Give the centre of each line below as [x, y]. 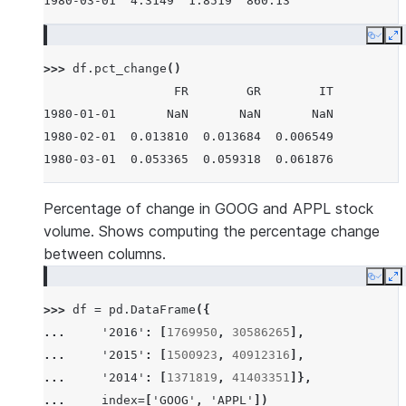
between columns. [105, 254]
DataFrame [163, 309]
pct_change [130, 68]
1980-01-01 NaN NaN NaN [188, 114]
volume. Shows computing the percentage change [212, 231]
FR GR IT [188, 91]
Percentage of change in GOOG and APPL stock [208, 208]
